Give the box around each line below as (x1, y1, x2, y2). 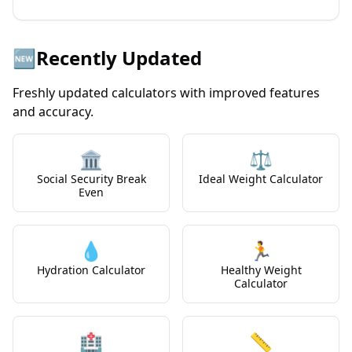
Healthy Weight (220, 262, 302, 277)
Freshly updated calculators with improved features (13, 84, 320, 101)
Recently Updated (36, 45, 202, 71)
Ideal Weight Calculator (199, 171, 323, 186)
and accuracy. (13, 103, 93, 120)
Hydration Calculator (37, 262, 145, 277)
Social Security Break (36, 171, 146, 186)
